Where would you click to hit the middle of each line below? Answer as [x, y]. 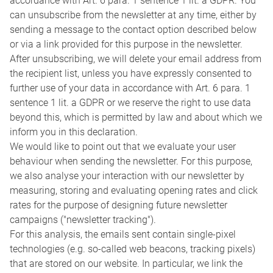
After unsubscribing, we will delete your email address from [136, 59]
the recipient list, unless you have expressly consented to [131, 74]
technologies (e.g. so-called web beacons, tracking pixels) [133, 249]
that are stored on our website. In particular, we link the [126, 264]
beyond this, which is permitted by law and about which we [136, 118]
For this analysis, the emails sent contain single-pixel [123, 235]
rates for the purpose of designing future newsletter [119, 205]
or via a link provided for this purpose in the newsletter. [126, 44]
